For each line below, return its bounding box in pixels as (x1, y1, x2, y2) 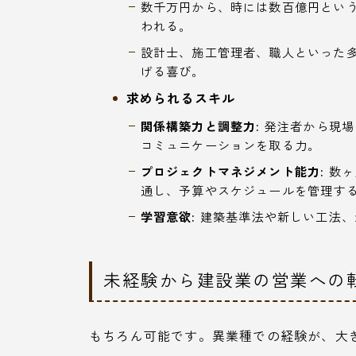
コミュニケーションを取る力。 (140, 135, 321, 153)
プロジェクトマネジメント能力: (140, 161, 325, 180)
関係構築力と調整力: (140, 116, 261, 134)
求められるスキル (126, 87, 236, 107)
